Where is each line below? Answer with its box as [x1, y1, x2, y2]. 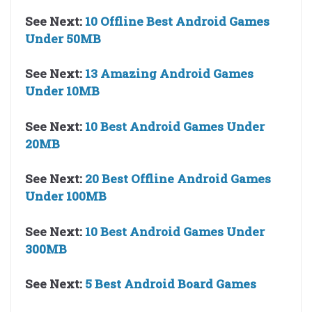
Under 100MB [25, 188, 107, 205]
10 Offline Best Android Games [85, 13, 270, 29]
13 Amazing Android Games [85, 65, 253, 82]
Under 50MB [25, 30, 101, 47]
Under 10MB [25, 83, 100, 100]
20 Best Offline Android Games [85, 171, 271, 187]
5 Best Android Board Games [85, 276, 256, 292]
